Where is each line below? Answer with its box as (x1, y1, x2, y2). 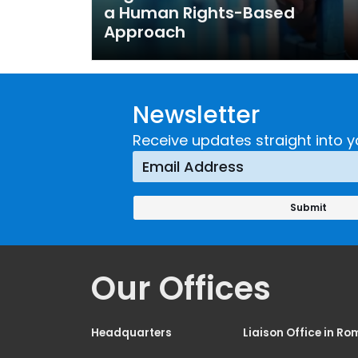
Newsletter (132, 97, 260, 132)
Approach (104, 20, 185, 43)
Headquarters (91, 324, 172, 340)
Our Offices (91, 265, 271, 311)
